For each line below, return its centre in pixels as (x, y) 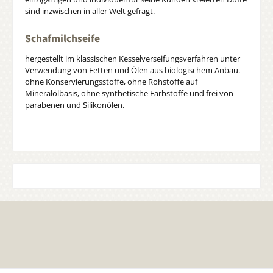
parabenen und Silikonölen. (75, 105)
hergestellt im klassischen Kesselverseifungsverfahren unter (133, 59)
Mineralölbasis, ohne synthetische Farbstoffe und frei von (129, 94)
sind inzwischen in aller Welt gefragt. (90, 11)
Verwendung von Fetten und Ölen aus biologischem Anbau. (133, 70)
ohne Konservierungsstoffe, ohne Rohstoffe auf (111, 82)
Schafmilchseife (62, 39)
